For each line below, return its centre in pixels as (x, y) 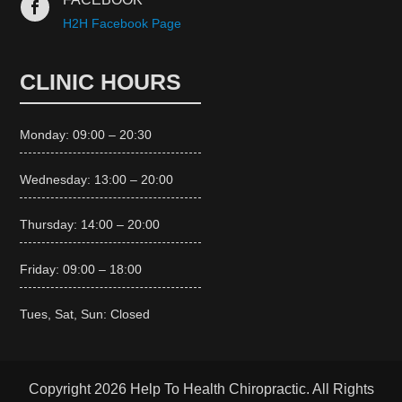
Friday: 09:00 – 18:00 (81, 270)
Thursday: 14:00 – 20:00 (90, 225)
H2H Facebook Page (122, 24)
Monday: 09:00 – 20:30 (86, 135)
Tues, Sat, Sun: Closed (85, 315)
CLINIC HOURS (101, 82)
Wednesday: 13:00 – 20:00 (97, 180)
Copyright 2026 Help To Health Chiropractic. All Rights (201, 389)
